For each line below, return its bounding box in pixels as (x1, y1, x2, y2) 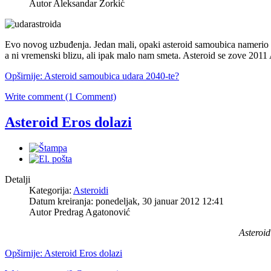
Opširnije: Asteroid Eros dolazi (5, 247, 122, 258)
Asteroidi (73, 184, 108, 195)
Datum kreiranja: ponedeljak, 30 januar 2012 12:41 (29, 195, 224, 206)
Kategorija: (29, 184, 73, 195)
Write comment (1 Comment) (5, 91, 116, 102)
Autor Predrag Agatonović (29, 206, 130, 217)
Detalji (5, 174, 30, 184)
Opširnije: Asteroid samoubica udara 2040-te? (5, 70, 179, 81)
